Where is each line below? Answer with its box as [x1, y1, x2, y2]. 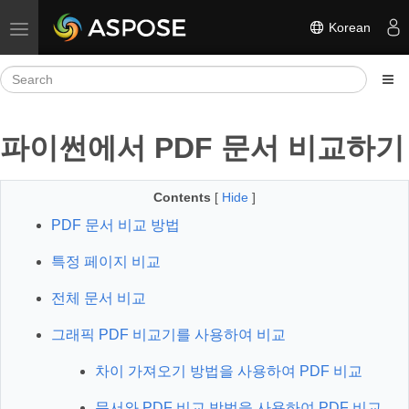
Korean [325, 19, 371, 35]
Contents [153, 190, 211, 204]
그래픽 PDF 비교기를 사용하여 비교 [51, 327, 286, 342]
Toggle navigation [18, 20, 120, 35]
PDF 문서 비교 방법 [51, 217, 180, 233]
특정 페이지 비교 [51, 254, 161, 269]
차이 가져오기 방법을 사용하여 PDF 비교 [95, 363, 362, 379]
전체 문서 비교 [51, 290, 146, 306]
